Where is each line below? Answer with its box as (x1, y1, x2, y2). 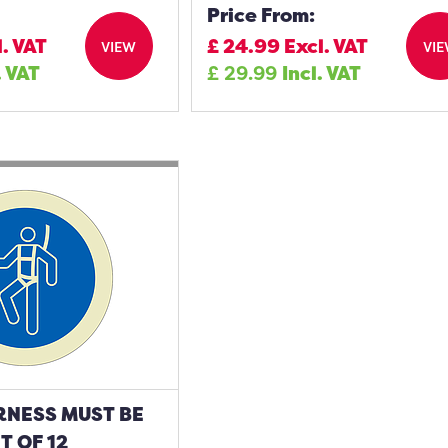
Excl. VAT (284, 33, 369, 59)
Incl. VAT (282, 60, 362, 86)
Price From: (207, 2, 316, 28)
